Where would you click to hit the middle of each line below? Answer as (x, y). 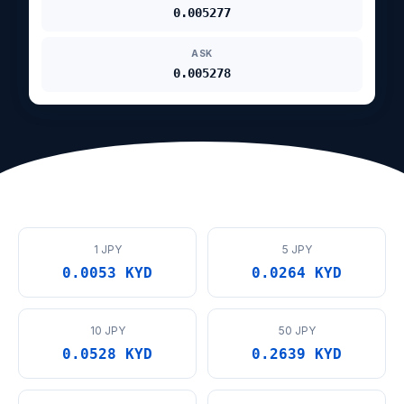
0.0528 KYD (107, 354)
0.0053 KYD (107, 273)
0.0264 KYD (297, 273)
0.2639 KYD (297, 354)
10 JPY (107, 331)
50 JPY (297, 331)
